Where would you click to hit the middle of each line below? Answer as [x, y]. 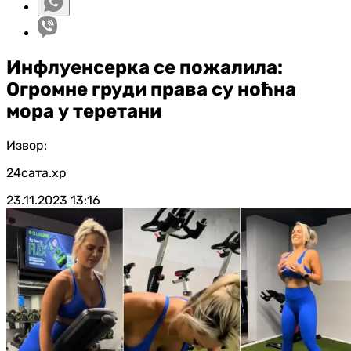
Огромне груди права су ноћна [151, 89]
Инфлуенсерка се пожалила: [145, 67]
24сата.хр [36, 172]
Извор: [27, 145]
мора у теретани [84, 111]
